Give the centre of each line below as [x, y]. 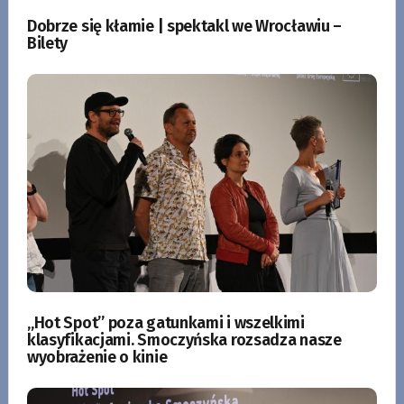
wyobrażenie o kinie [97, 357]
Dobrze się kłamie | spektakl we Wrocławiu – [184, 26]
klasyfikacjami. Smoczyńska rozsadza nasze [184, 340]
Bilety [47, 43]
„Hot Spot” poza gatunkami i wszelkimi [165, 322]
